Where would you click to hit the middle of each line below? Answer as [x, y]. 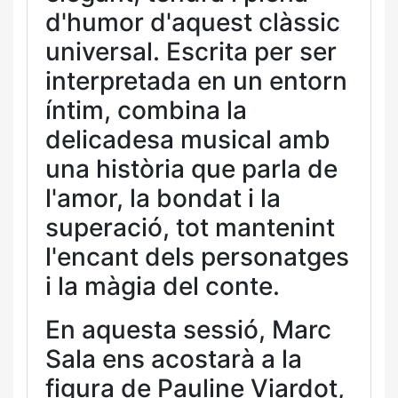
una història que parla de [191, 169]
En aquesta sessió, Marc [188, 330]
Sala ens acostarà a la [174, 359]
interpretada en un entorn [196, 81]
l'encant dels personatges [197, 257]
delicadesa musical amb [188, 139]
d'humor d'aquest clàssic [193, 22]
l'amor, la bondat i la [163, 198]
